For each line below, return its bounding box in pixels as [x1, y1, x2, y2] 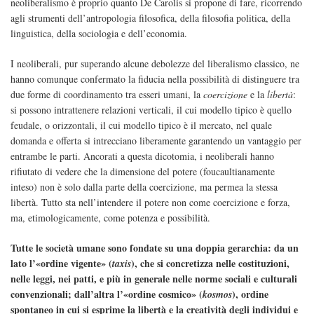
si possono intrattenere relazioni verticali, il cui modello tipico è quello [11, 103, 292, 117]
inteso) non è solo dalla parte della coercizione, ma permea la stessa [11, 180, 278, 194]
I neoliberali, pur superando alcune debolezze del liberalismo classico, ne [11, 57, 299, 71]
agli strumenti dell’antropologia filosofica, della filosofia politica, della [11, 11, 290, 25]
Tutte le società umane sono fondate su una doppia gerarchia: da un [11, 240, 299, 256]
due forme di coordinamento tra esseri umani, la [11, 88, 203, 102]
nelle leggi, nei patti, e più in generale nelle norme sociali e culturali [11, 271, 297, 287]
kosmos [203, 287, 232, 302]
